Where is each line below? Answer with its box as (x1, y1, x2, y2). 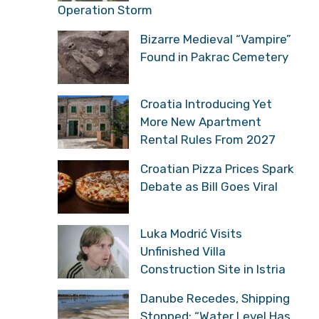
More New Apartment (140, 115, 261, 129)
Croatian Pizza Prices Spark (140, 162, 294, 176)
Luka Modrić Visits (140, 226, 242, 241)
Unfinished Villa (140, 244, 226, 258)
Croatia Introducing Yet (140, 97, 272, 111)
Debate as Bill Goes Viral (140, 179, 278, 194)
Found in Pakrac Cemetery (140, 50, 288, 64)
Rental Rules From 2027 (140, 132, 276, 147)
